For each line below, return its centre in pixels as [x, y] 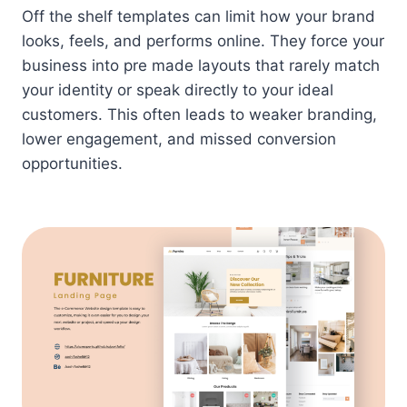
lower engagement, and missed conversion [179, 139]
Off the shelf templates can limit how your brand [199, 17]
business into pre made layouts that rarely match [201, 66]
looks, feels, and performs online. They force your [203, 41]
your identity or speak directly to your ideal [178, 90]
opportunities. [72, 164]
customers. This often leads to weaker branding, [199, 115]
